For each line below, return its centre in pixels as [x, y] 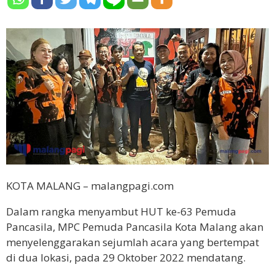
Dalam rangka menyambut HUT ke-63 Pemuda [121, 211]
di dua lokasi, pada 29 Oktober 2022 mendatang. [126, 257]
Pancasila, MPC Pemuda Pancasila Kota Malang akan [135, 227]
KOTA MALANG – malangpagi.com [90, 185]
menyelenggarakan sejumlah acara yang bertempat [133, 242]
